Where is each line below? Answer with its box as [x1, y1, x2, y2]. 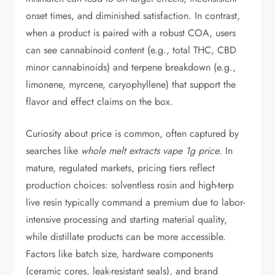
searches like [26, 144, 82, 158]
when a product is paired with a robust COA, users [26, 26, 236, 40]
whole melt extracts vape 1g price [81, 144, 220, 158]
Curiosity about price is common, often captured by [26, 126, 239, 141]
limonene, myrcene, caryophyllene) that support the [26, 77, 236, 91]
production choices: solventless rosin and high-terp [26, 178, 234, 192]
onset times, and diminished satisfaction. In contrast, [26, 9, 241, 23]
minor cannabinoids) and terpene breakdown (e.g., [26, 60, 236, 74]
